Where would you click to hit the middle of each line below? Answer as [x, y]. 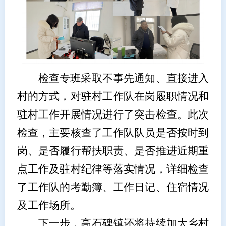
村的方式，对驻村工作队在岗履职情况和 [113, 97]
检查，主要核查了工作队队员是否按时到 [113, 133]
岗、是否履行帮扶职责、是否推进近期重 [113, 151]
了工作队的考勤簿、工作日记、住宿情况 [113, 187]
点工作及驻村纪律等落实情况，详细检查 [113, 169]
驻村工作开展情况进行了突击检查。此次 [113, 115]
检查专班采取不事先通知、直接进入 [124, 78]
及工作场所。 [49, 206]
